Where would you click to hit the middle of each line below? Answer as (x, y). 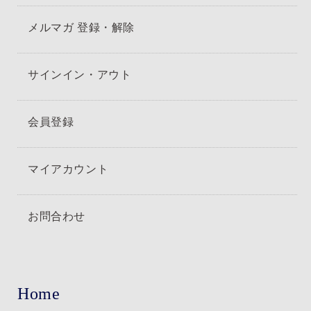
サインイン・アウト (80, 74)
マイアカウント (68, 168)
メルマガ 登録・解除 (81, 27)
